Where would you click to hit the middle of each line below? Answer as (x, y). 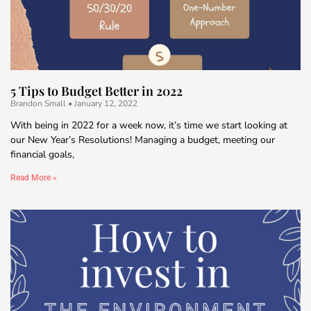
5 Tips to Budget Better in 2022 (96, 91)
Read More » (34, 177)
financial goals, (42, 154)
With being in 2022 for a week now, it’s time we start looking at (149, 125)
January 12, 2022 (105, 103)
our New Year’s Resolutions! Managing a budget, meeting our (143, 140)
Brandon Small (39, 103)
